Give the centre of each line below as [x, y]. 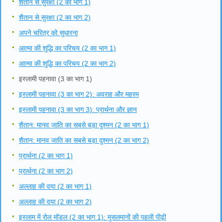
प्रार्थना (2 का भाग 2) [46, 171]
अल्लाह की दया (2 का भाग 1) [55, 186]
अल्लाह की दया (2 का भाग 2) [55, 201]
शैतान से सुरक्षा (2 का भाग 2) [55, 17]
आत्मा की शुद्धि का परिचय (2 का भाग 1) [67, 48]
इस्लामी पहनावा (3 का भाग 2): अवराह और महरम [79, 94]
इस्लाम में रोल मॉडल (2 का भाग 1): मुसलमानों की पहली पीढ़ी [92, 217]
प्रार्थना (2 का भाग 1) [46, 155]
